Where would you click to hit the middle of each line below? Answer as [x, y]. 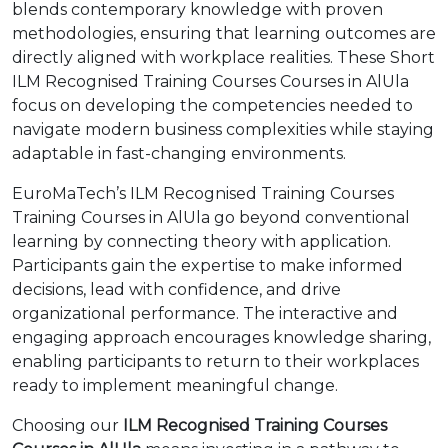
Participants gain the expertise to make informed [207, 265]
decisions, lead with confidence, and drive [176, 289]
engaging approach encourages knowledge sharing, [221, 337]
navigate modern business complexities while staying [223, 129]
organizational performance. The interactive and [205, 313]
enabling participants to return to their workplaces [215, 361]
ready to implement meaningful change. [175, 385]
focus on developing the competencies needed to [212, 105]
